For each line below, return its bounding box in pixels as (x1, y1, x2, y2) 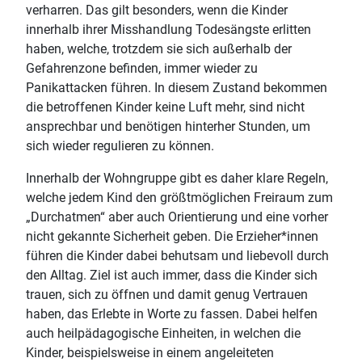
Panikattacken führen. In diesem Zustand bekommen (26, 79, 327, 95)
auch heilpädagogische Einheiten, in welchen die (26, 325, 301, 341)
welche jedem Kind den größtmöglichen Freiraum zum (26, 189, 333, 205)
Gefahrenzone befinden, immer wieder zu (26, 60, 258, 76)
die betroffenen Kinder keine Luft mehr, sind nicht (26, 99, 305, 115)
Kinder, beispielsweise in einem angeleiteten (26, 344, 274, 360)
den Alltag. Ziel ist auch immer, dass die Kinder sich (26, 267, 318, 283)
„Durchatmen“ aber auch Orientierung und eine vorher (26, 208, 328, 225)
